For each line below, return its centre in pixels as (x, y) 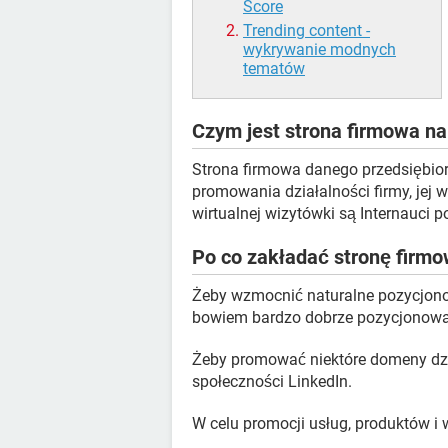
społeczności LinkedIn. (272, 382)
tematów (274, 69)
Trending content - (306, 31)
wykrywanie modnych (319, 50)
